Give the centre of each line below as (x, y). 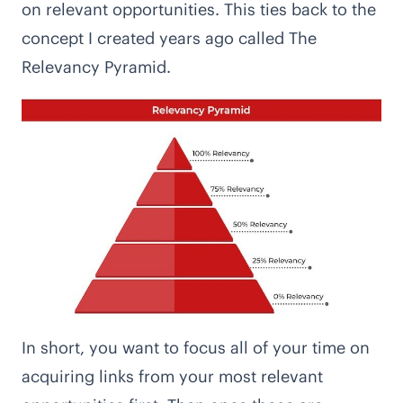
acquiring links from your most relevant (172, 376)
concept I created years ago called (155, 38)
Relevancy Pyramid (94, 67)
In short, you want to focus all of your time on (196, 347)
